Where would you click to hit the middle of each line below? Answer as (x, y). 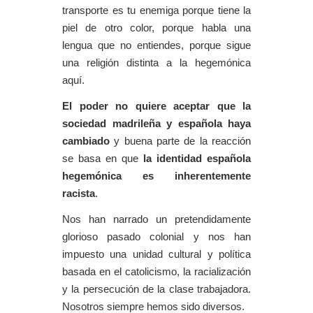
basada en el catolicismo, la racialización (156, 272)
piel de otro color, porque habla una (156, 28)
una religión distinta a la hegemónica (156, 63)
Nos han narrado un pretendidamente (156, 219)
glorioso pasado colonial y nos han (156, 237)
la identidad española (197, 159)
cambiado (86, 141)
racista (79, 194)
